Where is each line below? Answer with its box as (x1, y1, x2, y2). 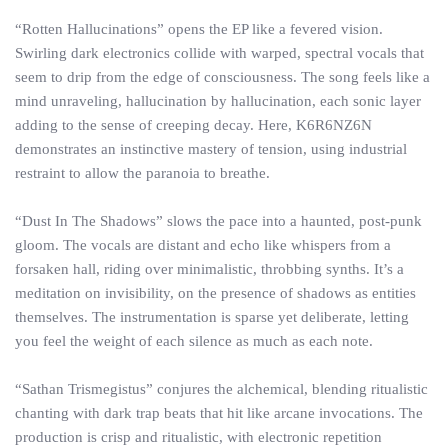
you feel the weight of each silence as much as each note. (15, 333, 373, 349)
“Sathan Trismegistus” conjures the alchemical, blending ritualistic (15, 381, 428, 397)
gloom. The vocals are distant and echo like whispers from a (15, 237, 391, 253)
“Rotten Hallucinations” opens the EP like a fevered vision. (15, 21, 383, 37)
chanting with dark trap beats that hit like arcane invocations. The (15, 405, 423, 421)
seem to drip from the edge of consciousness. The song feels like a (15, 69, 430, 85)
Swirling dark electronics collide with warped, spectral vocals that (15, 45, 424, 61)
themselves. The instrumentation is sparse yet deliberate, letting (15, 309, 409, 325)
